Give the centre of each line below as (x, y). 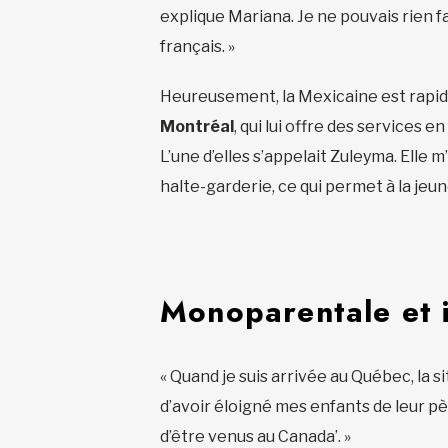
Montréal (197, 126)
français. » (197, 46)
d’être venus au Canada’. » (255, 436)
